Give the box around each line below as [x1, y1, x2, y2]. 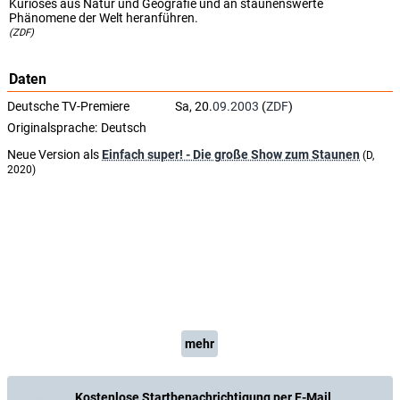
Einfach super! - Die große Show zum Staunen [102, 147, 360, 162]
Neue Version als [7, 147, 102, 162]
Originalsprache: [7, 121, 97, 135]
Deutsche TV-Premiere [7, 99, 129, 113]
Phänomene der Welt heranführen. [9, 11, 198, 25]
